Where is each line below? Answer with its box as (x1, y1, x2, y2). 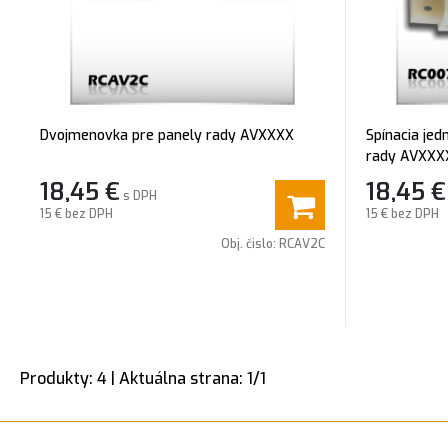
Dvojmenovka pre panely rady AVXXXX (40, 126, 294, 145)
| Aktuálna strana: (107, 368, 247, 389)
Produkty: (20, 368, 97, 389)
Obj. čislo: (221, 236, 279, 252)
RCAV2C (279, 236, 325, 252)
